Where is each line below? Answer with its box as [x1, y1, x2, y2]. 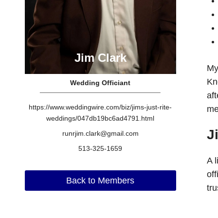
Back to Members [66, 175, 135, 185]
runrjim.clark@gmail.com [62, 129, 139, 137]
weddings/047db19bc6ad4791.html [46, 114, 155, 122]
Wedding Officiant [70, 78, 131, 87]
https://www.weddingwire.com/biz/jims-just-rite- [29, 103, 172, 111]
